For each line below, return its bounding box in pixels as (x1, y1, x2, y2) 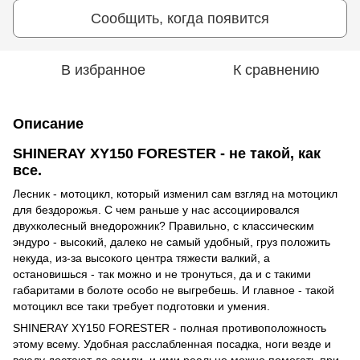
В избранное (60, 61, 145, 78)
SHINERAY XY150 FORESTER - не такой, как (13, 145, 321, 162)
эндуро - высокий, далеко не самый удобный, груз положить (13, 235, 330, 248)
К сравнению (233, 61, 320, 78)
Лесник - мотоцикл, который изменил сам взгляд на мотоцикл (13, 186, 337, 200)
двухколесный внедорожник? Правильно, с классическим (13, 219, 314, 232)
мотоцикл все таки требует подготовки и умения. (13, 299, 270, 313)
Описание (13, 115, 84, 132)
